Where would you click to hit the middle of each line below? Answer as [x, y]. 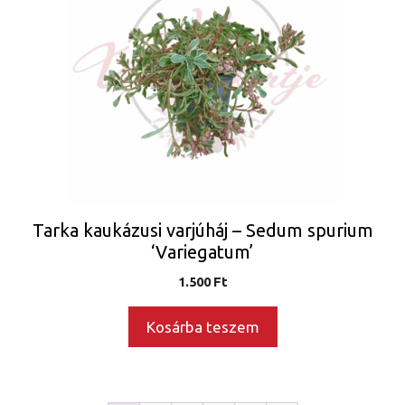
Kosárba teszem [202, 326]
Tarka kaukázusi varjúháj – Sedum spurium [202, 230]
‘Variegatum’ [202, 251]
